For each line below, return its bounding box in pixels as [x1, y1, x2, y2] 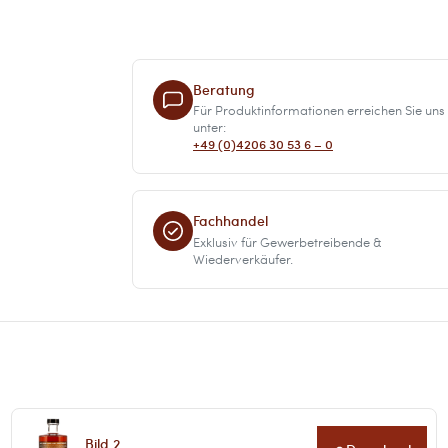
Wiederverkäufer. [193, 249, 293, 268]
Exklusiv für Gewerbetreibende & [193, 232, 382, 251]
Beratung [193, 80, 255, 99]
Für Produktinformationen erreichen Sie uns [193, 101, 445, 120]
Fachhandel [193, 211, 268, 231]
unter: [193, 118, 226, 137]
